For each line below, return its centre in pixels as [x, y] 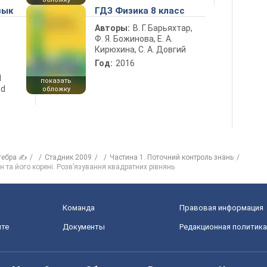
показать [56, 81]
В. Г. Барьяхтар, [163, 28]
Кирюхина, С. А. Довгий [140, 49]
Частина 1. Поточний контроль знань [172, 157]
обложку [56, 89]
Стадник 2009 [68, 157]
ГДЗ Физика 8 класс [140, 11]
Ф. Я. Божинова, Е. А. [134, 39]
